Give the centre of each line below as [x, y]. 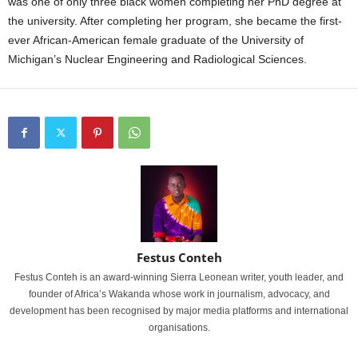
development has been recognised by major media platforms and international [179, 310]
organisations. [179, 327]
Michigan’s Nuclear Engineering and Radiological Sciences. [157, 59]
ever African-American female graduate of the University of [156, 40]
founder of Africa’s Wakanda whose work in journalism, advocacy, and [179, 294]
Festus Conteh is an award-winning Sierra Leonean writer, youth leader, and [179, 277]
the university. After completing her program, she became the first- [175, 20]
